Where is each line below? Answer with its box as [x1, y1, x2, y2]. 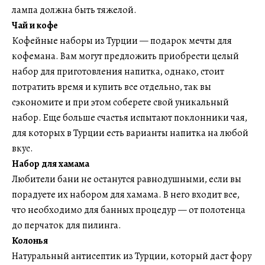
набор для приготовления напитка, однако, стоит [12, 65, 224, 78]
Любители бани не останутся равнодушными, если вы [12, 173, 241, 186]
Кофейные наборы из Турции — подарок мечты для [12, 34, 232, 47]
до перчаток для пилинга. [12, 219, 121, 232]
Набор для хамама [12, 157, 89, 170]
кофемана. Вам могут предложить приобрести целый [12, 50, 239, 63]
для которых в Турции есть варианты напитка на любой [12, 127, 248, 140]
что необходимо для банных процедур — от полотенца [12, 203, 245, 216]
